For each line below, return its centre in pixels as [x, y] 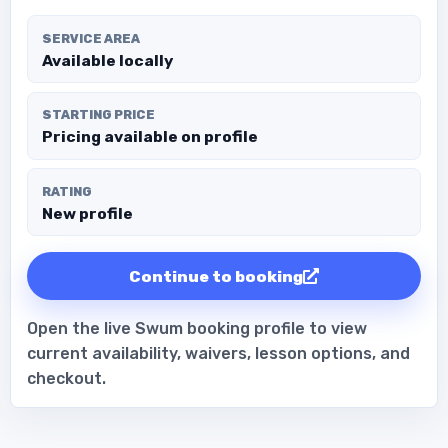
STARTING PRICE [98, 115]
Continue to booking [216, 276]
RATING [66, 191]
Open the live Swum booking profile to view [197, 329]
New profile [87, 213]
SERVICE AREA [90, 38]
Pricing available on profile [149, 137]
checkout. [66, 379]
